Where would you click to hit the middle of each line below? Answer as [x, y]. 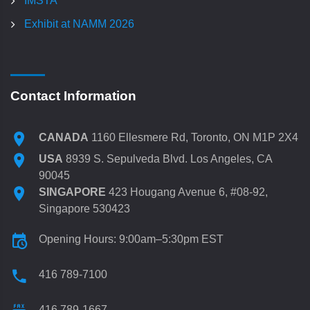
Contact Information [73, 96]
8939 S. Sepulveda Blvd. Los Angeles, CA [167, 159]
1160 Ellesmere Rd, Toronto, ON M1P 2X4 [193, 138]
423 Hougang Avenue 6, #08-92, [187, 192]
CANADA [64, 138]
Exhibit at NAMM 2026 [79, 24]
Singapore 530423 [84, 209]
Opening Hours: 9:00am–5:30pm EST [131, 239]
